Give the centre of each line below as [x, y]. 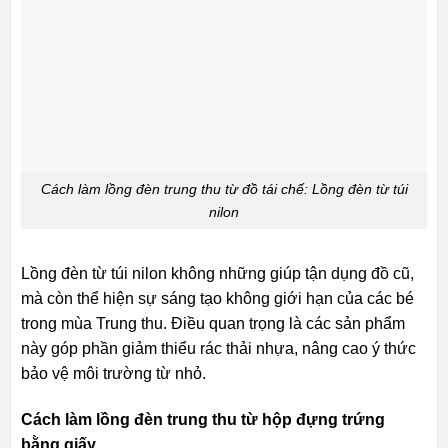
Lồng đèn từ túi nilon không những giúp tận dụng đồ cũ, [217, 274]
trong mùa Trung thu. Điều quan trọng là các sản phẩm [212, 324]
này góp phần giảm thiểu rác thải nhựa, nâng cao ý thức [218, 349]
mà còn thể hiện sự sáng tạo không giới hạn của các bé [217, 299]
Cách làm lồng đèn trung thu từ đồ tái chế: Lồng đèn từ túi [224, 188]
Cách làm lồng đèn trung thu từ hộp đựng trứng [202, 420]
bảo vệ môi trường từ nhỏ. [113, 374]
